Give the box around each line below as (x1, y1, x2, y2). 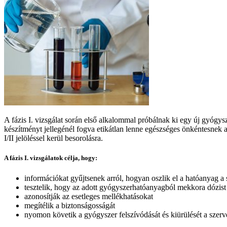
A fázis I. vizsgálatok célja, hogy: (4, 154, 97, 162)
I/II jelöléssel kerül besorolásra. (4, 134, 103, 143)
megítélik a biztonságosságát (24, 201, 115, 210)
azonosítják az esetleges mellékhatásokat (24, 192, 153, 201)
